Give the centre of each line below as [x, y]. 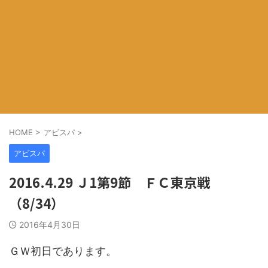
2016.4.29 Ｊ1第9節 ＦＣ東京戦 [109, 182]
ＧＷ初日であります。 [63, 251]
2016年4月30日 [50, 225]
